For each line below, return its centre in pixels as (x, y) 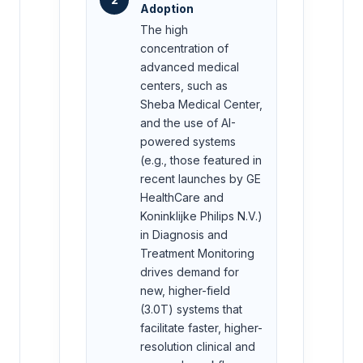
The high (164, 30)
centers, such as (184, 86)
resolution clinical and (198, 347)
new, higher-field (185, 291)
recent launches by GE (201, 179)
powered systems (188, 142)
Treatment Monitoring (197, 254)
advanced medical (190, 67)
